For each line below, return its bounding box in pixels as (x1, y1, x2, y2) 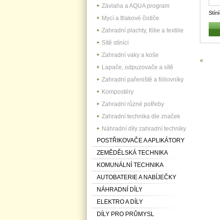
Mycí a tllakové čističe (102, 14, 159, 22)
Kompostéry (102, 88, 134, 95)
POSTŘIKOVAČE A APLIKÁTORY (97, 137, 185, 144)
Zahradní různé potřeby (102, 100, 164, 108)
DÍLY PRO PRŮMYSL (97, 210, 154, 218)
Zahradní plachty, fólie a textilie (102, 27, 184, 34)
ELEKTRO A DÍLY (97, 198, 143, 205)
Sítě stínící (102, 39, 129, 46)
